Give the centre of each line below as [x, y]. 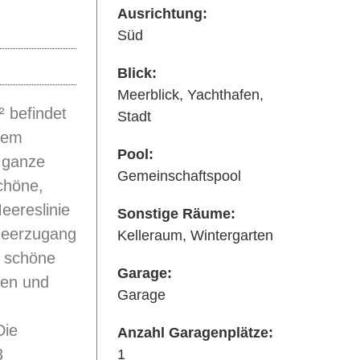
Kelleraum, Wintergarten [195, 235]
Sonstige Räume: [176, 214]
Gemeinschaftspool [179, 176]
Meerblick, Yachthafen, [190, 95]
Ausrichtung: [162, 14]
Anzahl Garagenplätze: [195, 333]
